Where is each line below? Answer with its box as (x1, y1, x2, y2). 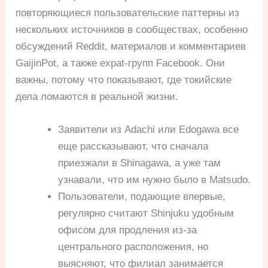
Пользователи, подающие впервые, (58, 190, 226, 202)
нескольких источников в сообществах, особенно (16, 23, 248, 35)
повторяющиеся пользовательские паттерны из (16, 7, 240, 19)
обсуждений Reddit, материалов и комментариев (16, 40, 246, 52)
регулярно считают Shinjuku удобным (58, 207, 234, 219)
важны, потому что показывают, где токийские (16, 74, 232, 86)
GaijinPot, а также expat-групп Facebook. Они (16, 57, 226, 69)
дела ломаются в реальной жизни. (16, 90, 179, 102)
